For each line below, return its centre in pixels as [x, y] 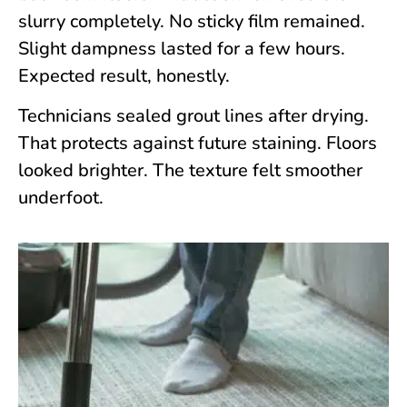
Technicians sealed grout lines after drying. [194, 115]
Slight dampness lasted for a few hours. [182, 48]
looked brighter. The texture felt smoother [190, 170]
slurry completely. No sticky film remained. [192, 21]
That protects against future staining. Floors [198, 143]
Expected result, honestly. [124, 75]
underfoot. [61, 197]
